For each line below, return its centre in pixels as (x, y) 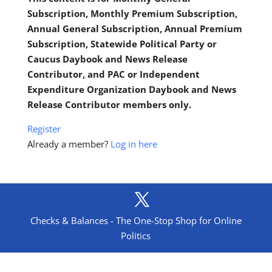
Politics (136, 236)
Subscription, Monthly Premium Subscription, (132, 13)
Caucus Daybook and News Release (107, 59)
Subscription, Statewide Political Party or (122, 44)
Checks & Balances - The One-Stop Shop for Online (136, 220)
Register (44, 129)
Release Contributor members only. (109, 104)
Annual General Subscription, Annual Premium (134, 29)
